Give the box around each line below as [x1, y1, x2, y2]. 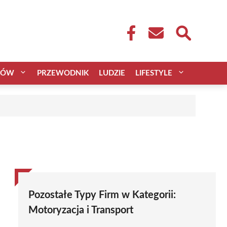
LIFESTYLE [135, 69, 172, 77]
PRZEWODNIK [37, 69, 89, 77]
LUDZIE [99, 69, 125, 77]
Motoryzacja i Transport [28, 205, 133, 215]
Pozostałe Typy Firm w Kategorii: [28, 190, 176, 200]
